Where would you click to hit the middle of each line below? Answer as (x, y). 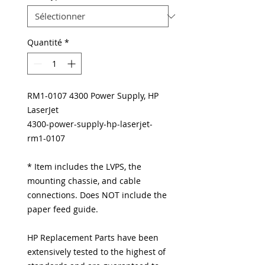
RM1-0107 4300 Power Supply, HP (93, 96)
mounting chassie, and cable (84, 181)
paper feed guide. (63, 209)
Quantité (45, 42)
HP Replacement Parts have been (93, 237)
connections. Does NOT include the (97, 195)
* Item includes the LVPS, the (84, 167)
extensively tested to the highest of (96, 252)
